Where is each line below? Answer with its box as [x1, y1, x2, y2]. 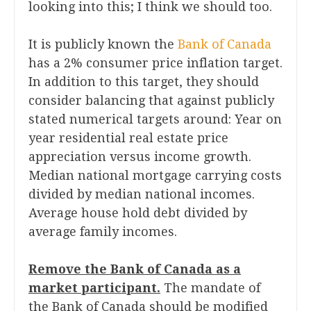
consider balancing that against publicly [28, 93, 274, 108]
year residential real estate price [28, 131, 228, 146]
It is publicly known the [28, 37, 178, 52]
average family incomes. [28, 224, 177, 239]
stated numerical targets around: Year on [28, 112, 282, 127]
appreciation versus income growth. [28, 149, 251, 165]
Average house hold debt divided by [28, 205, 247, 221]
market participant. [28, 280, 160, 296]
